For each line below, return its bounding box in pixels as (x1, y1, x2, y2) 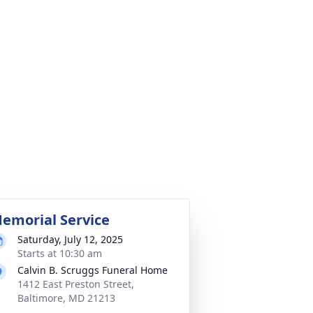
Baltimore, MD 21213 (17, 291, 115, 305)
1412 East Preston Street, (17, 277, 134, 291)
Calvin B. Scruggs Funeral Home (17, 263, 168, 277)
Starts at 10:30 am (17, 247, 102, 260)
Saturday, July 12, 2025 (17, 233, 123, 246)
